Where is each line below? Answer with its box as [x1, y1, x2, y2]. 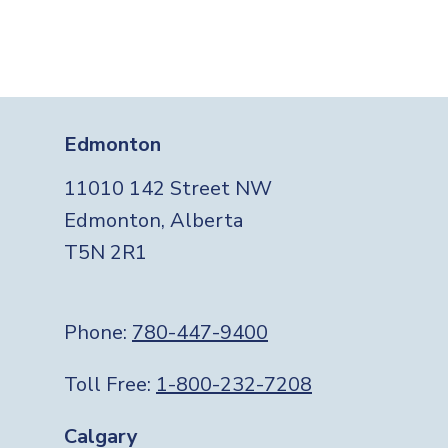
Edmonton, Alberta [64, 206, 243, 234]
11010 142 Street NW [64, 174, 272, 202]
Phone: [64, 318, 132, 346]
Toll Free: [64, 370, 156, 398]
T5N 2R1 [64, 238, 147, 266]
